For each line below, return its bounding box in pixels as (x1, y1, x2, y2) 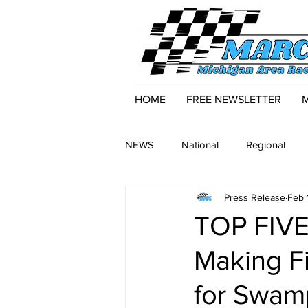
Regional (246, 138, 285, 151)
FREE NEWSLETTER (186, 93, 281, 106)
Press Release (224, 191, 285, 203)
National (181, 138, 219, 151)
